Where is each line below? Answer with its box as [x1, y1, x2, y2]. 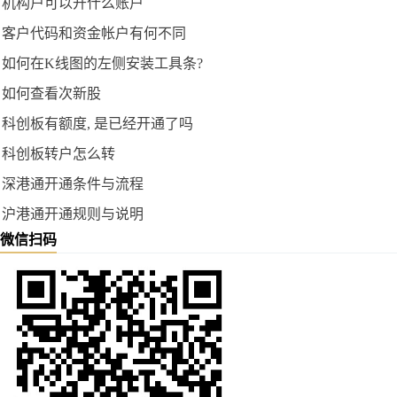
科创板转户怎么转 [2, 146, 115, 162]
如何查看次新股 [2, 86, 101, 102]
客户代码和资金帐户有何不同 [2, 26, 186, 42]
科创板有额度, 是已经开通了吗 [2, 116, 193, 132]
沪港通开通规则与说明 [2, 206, 144, 222]
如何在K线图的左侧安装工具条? [2, 56, 203, 72]
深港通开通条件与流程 [2, 176, 144, 192]
